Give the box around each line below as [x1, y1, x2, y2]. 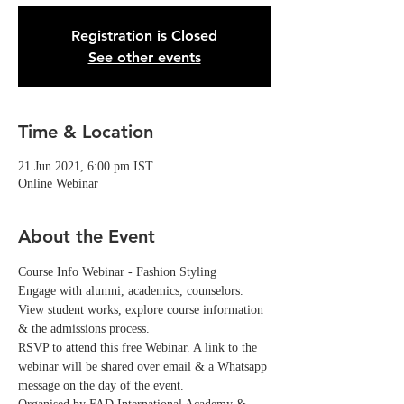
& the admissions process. [18, 322, 150, 335]
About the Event [18, 225, 155, 247]
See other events [87, 49, 201, 66]
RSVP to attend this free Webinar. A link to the [18, 341, 261, 354]
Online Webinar [18, 177, 98, 190]
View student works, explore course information [18, 303, 267, 317]
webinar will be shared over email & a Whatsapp [18, 360, 271, 373]
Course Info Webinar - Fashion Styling [18, 265, 216, 279]
